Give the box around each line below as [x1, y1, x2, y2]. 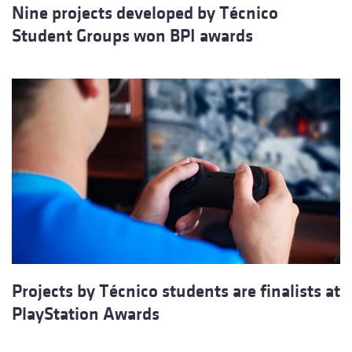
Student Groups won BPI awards [12, 26, 253, 46]
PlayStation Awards [12, 303, 159, 324]
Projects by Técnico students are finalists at [12, 280, 340, 301]
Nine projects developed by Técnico [12, 3, 278, 24]
